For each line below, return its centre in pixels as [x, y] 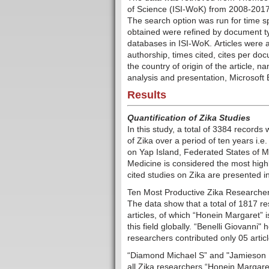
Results [147, 95]
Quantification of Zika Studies [189, 118]
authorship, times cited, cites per [190, 55]
